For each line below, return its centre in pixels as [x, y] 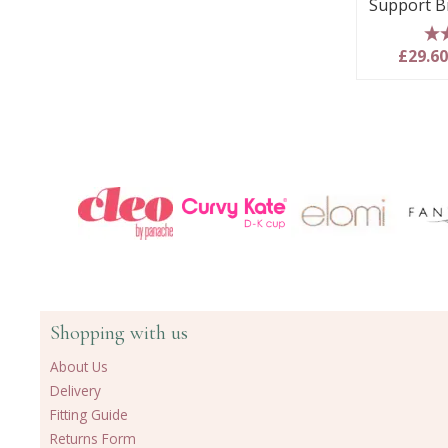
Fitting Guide [89, 414]
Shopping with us [119, 332]
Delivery [75, 390]
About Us [79, 366]
